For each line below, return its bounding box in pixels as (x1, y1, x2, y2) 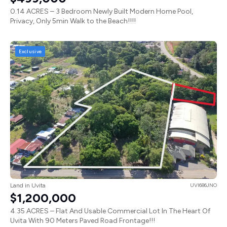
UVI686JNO (190, 182, 217, 189)
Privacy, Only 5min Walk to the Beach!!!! (10, 17, 136, 26)
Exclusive (18, 48, 42, 55)
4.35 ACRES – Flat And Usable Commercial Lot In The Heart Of (10, 207, 210, 216)
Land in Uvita (10, 182, 46, 190)
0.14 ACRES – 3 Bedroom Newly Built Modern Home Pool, (10, 7, 193, 16)
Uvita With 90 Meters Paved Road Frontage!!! (10, 216, 155, 225)
